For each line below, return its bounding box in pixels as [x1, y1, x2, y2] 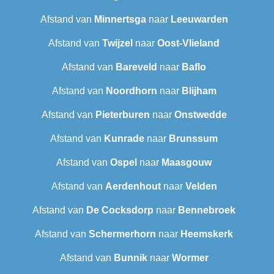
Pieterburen [95, 109, 150, 120]
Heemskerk [180, 229, 233, 240]
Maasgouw [161, 157, 212, 168]
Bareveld [116, 62, 157, 73]
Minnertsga [94, 14, 146, 25]
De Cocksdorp [86, 205, 154, 216]
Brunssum [169, 133, 218, 144]
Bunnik [113, 253, 147, 264]
